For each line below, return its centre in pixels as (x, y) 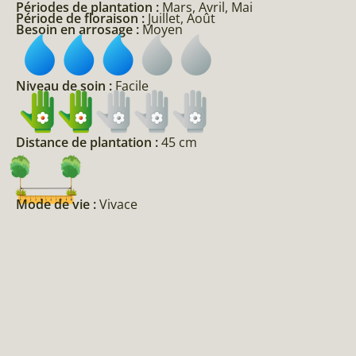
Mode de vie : (58, 205)
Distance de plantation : (89, 143)
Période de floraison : (82, 19)
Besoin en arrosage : (79, 30)
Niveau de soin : (66, 86)
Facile (132, 86)
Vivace (118, 205)
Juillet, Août (182, 19)
